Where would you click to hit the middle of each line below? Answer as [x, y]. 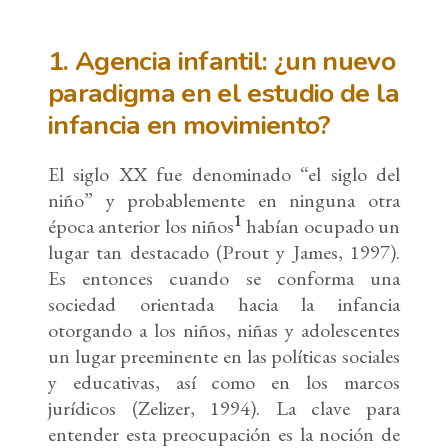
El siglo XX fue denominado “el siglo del [224, 174]
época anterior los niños [141, 226]
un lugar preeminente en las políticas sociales [224, 356]
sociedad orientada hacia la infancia [224, 304]
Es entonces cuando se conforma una [224, 278]
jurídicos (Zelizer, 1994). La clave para [224, 408]
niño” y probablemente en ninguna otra [224, 200]
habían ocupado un [321, 226]
